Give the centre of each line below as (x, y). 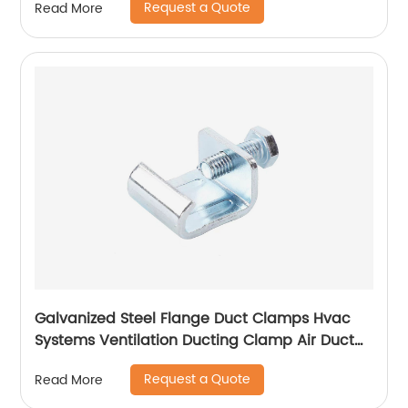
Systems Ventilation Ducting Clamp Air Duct (195, 341)
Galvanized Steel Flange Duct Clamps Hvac (193, 319)
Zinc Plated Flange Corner (129, 363)
